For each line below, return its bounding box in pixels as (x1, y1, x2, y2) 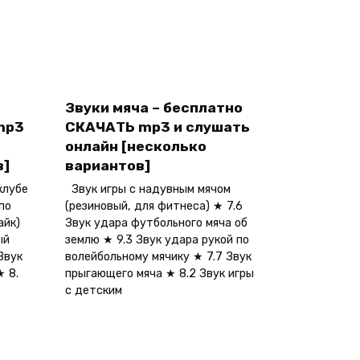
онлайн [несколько (65, 138, 207, 155)
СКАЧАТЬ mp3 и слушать (65, 119, 250, 136)
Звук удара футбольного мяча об (65, 216, 247, 231)
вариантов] (65, 157, 150, 174)
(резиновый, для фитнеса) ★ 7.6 (65, 199, 243, 214)
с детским (65, 284, 122, 298)
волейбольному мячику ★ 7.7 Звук (65, 250, 252, 264)
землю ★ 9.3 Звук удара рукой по (65, 233, 249, 247)
